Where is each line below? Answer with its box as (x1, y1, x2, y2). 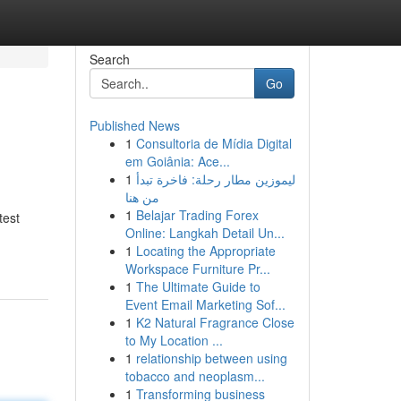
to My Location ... (124, 331, 223, 349)
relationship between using (135, 349, 287, 367)
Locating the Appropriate (135, 242, 276, 260)
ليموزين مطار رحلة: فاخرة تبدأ (135, 170, 295, 188)
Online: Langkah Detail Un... (124, 224, 285, 242)
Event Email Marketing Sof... (124, 295, 286, 313)
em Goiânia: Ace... (124, 152, 230, 170)
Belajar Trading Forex (135, 206, 259, 224)
